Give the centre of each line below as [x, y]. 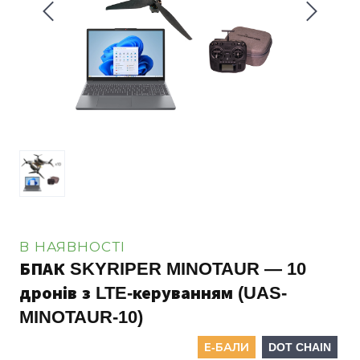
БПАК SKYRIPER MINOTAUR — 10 [163, 269]
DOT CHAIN [300, 348]
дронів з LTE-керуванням [126, 293]
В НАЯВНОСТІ [72, 247]
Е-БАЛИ [227, 348]
